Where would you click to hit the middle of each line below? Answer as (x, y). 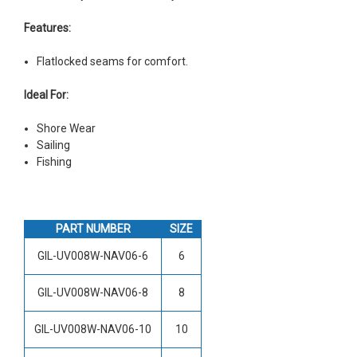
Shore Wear (67, 128)
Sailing (54, 145)
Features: (47, 27)
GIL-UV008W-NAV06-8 (93, 292)
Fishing (55, 161)
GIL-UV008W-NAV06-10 (93, 329)
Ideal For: (46, 94)
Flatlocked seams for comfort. (113, 61)
